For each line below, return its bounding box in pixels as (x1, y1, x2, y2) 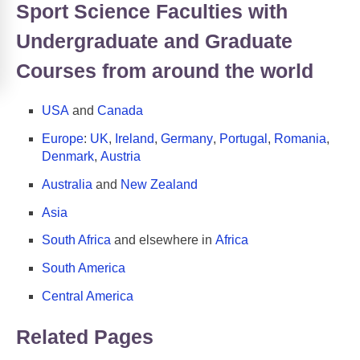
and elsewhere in (111, 233, 215, 247)
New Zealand (121, 177, 198, 191)
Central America (42, 289, 133, 304)
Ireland (115, 132, 154, 146)
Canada (97, 104, 143, 118)
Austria (100, 149, 141, 164)
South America (42, 261, 125, 276)
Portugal (219, 132, 268, 146)
